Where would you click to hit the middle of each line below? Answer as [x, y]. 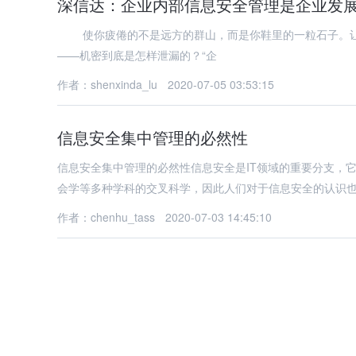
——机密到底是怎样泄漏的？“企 [137, 55]
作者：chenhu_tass [106, 217]
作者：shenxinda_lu [107, 84]
